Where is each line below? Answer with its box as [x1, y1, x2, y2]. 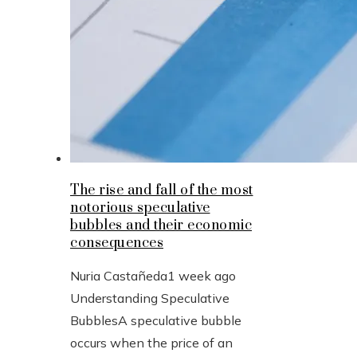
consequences [70, 233, 163, 252]
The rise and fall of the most [70, 181, 253, 199]
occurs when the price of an [70, 334, 233, 351]
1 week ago [167, 267, 236, 284]
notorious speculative [70, 198, 210, 217]
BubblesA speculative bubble [70, 312, 241, 328]
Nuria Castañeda [70, 267, 167, 284]
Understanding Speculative [70, 289, 229, 306]
